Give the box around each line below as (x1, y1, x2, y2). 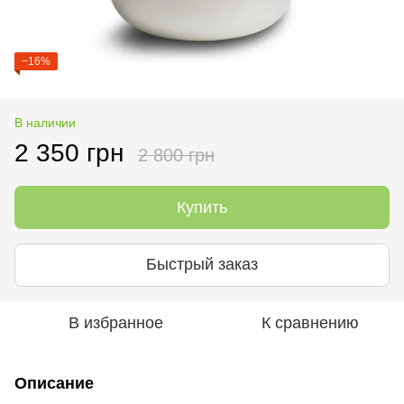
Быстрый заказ (146, 255, 258, 274)
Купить (177, 197, 227, 216)
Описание (14, 373, 94, 392)
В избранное (68, 313, 163, 332)
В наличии (14, 115, 76, 130)
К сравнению (262, 313, 359, 332)
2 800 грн (138, 144, 215, 165)
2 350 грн (14, 138, 124, 167)
